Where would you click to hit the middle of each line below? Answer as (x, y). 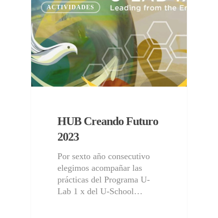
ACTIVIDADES (71, 8)
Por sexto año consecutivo (104, 156)
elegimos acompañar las (100, 168)
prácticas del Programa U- (104, 179)
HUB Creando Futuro (108, 121)
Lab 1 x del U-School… (100, 191)
